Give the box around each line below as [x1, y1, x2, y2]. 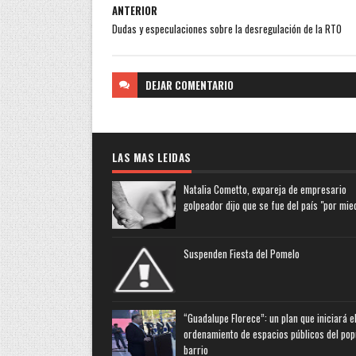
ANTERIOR [111, 2, 157, 18]
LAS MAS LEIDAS [111, 149, 192, 165]
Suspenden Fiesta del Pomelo [183, 245, 300, 261]
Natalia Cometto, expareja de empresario [183, 180, 346, 197]
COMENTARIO [174, 76, 234, 93]
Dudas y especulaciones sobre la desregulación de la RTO [111, 20, 342, 37]
